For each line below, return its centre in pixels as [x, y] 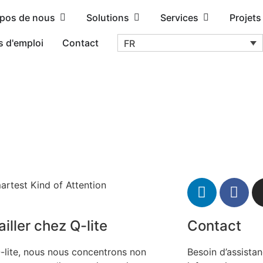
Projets [245, 18]
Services [179, 18]
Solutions [107, 18]
